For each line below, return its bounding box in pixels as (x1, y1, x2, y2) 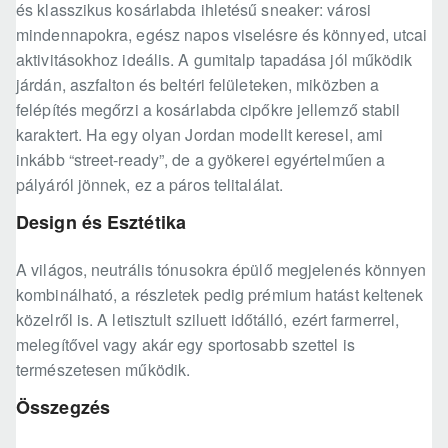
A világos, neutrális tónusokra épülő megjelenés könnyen (16, 258, 427, 282)
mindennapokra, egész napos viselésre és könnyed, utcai (16, 23, 428, 47)
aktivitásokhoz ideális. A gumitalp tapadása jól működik (16, 48, 413, 72)
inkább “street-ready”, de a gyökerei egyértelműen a (16, 148, 386, 172)
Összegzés (16, 394, 110, 421)
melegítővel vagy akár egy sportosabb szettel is (16, 333, 355, 357)
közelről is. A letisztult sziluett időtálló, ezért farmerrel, (16, 308, 400, 332)
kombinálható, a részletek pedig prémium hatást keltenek (16, 283, 424, 307)
